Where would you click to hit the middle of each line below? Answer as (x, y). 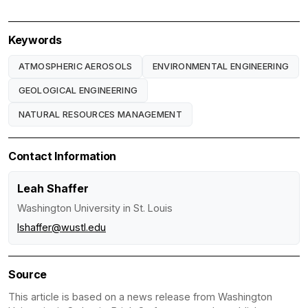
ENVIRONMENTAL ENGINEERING (221, 67)
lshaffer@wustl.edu (62, 227)
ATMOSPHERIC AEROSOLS (75, 67)
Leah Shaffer (53, 188)
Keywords (35, 40)
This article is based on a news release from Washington (140, 296)
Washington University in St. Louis (95, 208)
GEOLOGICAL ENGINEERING (78, 90)
